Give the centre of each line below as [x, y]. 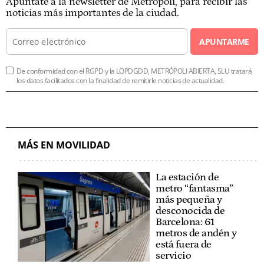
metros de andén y [196, 233]
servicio [173, 255]
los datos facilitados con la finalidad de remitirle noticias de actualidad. [121, 80]
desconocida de [190, 211]
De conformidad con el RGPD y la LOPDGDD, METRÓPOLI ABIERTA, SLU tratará [134, 71]
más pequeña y [189, 199]
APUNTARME [224, 41]
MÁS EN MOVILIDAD [64, 145]
